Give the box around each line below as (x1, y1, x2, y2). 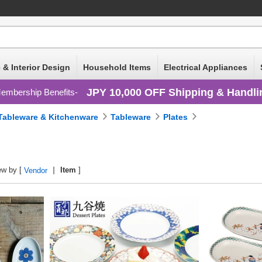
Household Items (83, 62, 151, 72)
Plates (163, 112, 188, 122)
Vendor (24, 166, 48, 175)
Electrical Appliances (164, 62, 247, 72)
